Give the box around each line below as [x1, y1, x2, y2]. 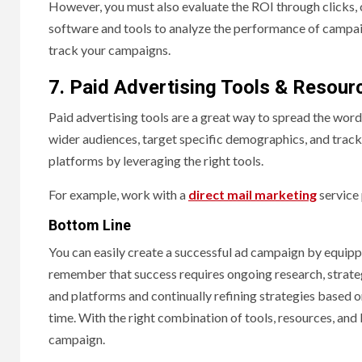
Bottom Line [48, 217, 131, 234]
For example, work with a [48, 187, 188, 203]
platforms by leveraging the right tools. [48, 153, 263, 169]
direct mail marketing [188, 187, 317, 203]
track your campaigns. [48, 42, 170, 58]
